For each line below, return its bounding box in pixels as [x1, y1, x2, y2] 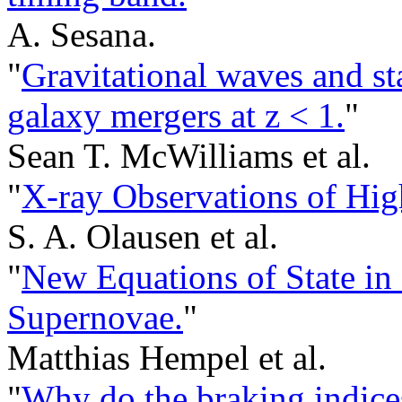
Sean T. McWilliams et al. [7, 136, 371, 176]
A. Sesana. [7, 15, 156, 55]
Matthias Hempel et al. [7, 338, 327, 378]
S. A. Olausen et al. [7, 217, 278, 257]
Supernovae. [7, 298, 183, 337]
